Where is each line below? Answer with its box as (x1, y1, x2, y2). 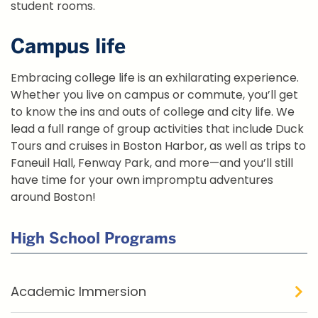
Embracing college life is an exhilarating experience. (11, 70, 299, 87)
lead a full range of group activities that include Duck (11, 121, 304, 138)
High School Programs (11, 229, 176, 248)
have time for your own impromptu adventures (11, 172, 273, 189)
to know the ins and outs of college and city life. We (11, 104, 295, 121)
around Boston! (11, 189, 96, 206)
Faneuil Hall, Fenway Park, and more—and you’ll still (11, 155, 293, 172)
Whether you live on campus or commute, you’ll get (11, 87, 298, 104)
